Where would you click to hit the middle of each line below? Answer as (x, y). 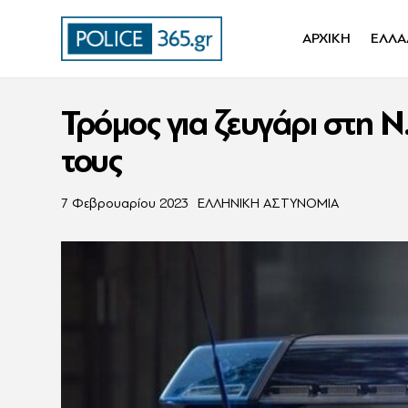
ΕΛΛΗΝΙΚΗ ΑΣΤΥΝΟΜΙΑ (268, 204)
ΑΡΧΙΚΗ (326, 38)
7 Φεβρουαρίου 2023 (124, 204)
